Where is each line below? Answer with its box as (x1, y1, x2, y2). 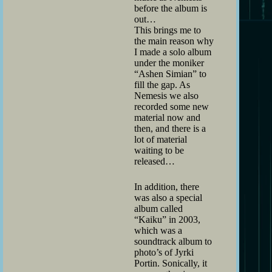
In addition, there (134, 182, 199, 192)
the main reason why (134, 36, 214, 47)
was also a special (134, 192, 202, 203)
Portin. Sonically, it (134, 258, 207, 269)
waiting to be (134, 145, 184, 156)
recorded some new (134, 101, 209, 112)
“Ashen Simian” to (134, 69, 206, 80)
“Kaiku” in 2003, (134, 214, 200, 225)
